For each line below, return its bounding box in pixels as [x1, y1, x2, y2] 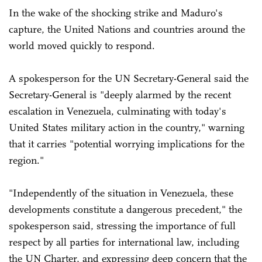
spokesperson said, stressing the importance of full [9, 219, 236, 232]
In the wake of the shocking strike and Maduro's [9, 6, 223, 19]
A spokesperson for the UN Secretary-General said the [9, 71, 249, 85]
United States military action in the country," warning [9, 120, 244, 134]
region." [9, 153, 44, 167]
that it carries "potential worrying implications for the [9, 137, 244, 150]
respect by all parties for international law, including [9, 235, 239, 249]
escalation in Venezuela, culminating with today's [9, 104, 226, 118]
